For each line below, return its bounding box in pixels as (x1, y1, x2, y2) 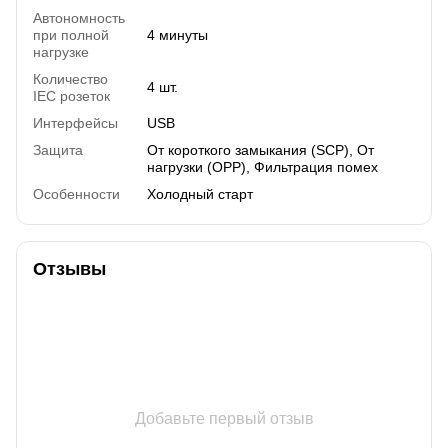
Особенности (33, 185, 120, 202)
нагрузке (33, 43, 89, 60)
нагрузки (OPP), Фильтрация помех (147, 158, 378, 175)
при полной (33, 26, 109, 43)
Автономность (33, 9, 125, 26)
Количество (33, 70, 108, 87)
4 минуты (147, 26, 208, 43)
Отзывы (33, 258, 106, 279)
